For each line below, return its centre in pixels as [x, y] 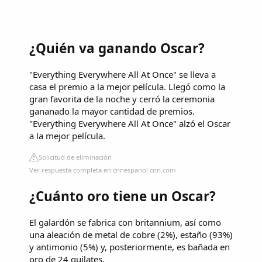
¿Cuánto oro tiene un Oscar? [123, 196]
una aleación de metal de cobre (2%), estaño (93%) [131, 235]
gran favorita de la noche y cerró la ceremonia [122, 99]
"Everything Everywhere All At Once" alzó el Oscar [130, 123]
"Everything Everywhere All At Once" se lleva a [123, 74]
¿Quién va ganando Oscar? [117, 49]
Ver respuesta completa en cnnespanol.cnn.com [103, 170]
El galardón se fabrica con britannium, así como [125, 223]
